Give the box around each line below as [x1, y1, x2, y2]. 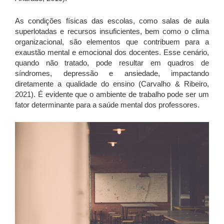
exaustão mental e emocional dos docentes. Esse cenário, [15, 48, 209, 57]
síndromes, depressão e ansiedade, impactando [15, 69, 209, 78]
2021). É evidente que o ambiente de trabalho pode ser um [15, 90, 209, 99]
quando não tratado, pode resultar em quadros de [15, 58, 209, 67]
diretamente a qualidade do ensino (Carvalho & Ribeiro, [15, 79, 209, 88]
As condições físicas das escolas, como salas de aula [15, 16, 209, 25]
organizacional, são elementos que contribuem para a [15, 37, 209, 46]
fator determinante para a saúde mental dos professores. [15, 100, 201, 109]
